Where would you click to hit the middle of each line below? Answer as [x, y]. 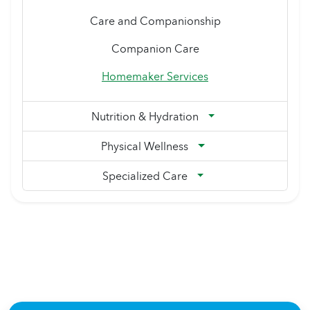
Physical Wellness [145, 146]
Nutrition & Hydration [145, 117]
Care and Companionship [155, 21]
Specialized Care [145, 176]
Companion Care [155, 49]
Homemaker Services [155, 76]
